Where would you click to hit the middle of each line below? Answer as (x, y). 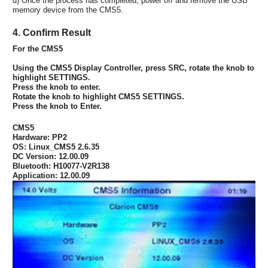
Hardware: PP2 (40, 137)
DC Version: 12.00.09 (51, 156)
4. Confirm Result (52, 32)
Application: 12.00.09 (51, 175)
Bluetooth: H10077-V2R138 (61, 166)
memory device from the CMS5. (68, 10)
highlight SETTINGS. (51, 77)
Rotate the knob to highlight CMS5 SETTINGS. (98, 96)
